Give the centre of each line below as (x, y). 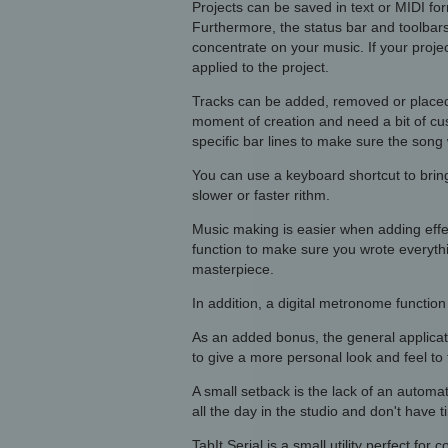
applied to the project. (260, 67)
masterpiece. (233, 269)
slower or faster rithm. (261, 195)
